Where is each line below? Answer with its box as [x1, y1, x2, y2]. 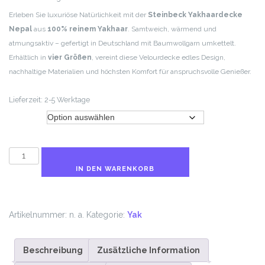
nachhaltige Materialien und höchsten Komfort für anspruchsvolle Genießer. [9, 67, 251, 76]
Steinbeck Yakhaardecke [148, 10, 243, 19]
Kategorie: [86, 209, 127, 219]
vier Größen [48, 53, 92, 62]
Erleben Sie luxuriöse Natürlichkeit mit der [9, 10, 148, 19]
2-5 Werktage [44, 95, 90, 104]
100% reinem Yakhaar [47, 24, 128, 33]
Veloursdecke [8, 163, 67, 173]
